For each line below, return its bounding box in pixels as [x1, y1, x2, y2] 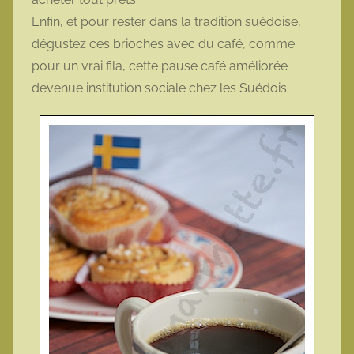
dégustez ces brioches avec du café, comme [32, 36, 295, 51]
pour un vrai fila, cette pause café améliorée [32, 58, 288, 73]
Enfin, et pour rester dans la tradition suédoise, [32, 13, 301, 29]
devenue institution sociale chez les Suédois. [32, 80, 289, 96]
